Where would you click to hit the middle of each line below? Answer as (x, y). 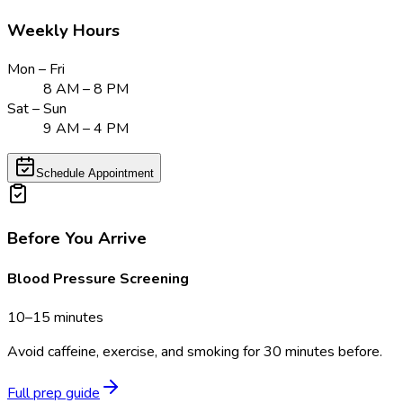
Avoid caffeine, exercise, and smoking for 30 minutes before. (195, 352)
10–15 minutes (55, 318)
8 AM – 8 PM (86, 90)
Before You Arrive (77, 238)
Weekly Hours (63, 31)
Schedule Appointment (95, 174)
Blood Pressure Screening (98, 279)
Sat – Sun (37, 109)
